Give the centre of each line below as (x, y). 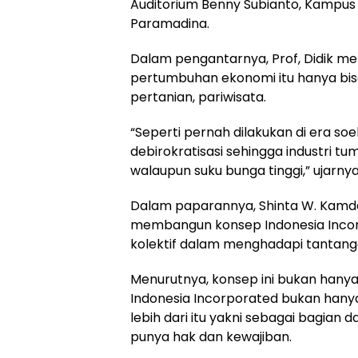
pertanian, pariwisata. (198, 97)
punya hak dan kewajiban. (211, 337)
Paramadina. (170, 24)
